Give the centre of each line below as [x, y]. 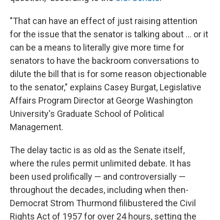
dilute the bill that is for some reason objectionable [108, 74]
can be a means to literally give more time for [97, 47]
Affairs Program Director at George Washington [101, 100]
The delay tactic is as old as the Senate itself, [97, 150]
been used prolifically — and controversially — [98, 177]
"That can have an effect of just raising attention [104, 21]
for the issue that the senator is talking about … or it [109, 34]
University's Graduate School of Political [87, 114]
